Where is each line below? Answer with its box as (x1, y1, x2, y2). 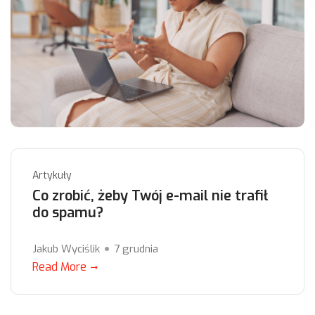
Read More (32, 259, 86, 275)
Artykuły (32, 169, 72, 183)
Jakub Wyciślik (32, 242, 100, 257)
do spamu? (32, 203, 103, 223)
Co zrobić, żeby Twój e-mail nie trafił (32, 186, 268, 206)
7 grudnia (114, 242, 158, 257)
